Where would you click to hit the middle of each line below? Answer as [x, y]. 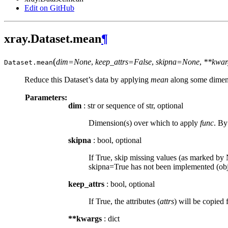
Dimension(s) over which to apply [144, 123]
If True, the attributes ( [124, 201]
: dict [111, 218]
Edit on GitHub [49, 8]
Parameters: [46, 97]
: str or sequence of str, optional [132, 105]
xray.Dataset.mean [53, 38]
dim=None [74, 62]
